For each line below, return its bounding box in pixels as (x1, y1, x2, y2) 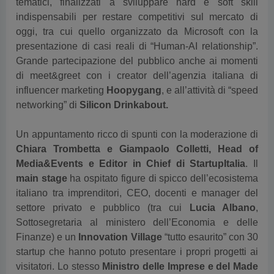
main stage (16, 153, 67, 163)
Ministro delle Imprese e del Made (102, 241, 258, 251)
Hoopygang (106, 65, 161, 75)
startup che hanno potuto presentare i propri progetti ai (16, 226, 258, 237)
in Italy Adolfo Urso (16, 256, 122, 266)
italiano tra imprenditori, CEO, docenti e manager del (16, 168, 258, 178)
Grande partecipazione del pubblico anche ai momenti (16, 35, 258, 46)
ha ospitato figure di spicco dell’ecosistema (67, 153, 259, 163)
